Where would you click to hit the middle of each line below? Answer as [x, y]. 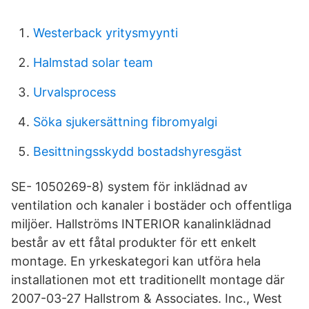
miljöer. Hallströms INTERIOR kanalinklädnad [141, 224]
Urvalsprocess [74, 92]
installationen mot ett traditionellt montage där [148, 280]
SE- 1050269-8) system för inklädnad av [129, 187]
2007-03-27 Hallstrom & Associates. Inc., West [147, 298]
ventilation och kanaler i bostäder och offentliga [151, 205]
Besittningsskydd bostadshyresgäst [138, 151]
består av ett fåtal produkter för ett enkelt [134, 242]
